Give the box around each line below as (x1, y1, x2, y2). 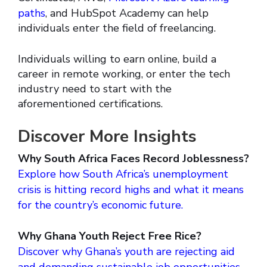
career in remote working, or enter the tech (18, 67, 230, 82)
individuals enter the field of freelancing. (18, 21, 216, 36)
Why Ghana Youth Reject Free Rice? (18, 229, 201, 244)
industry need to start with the (18, 82, 172, 97)
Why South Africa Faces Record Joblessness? (18, 151, 249, 166)
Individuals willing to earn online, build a (18, 52, 216, 67)
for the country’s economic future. (18, 198, 183, 213)
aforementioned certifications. (18, 97, 163, 111)
